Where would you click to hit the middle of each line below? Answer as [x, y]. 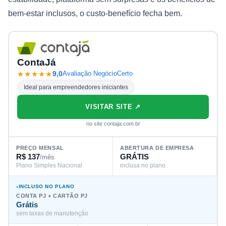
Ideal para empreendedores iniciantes [76, 87]
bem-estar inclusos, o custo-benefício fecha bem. [95, 14]
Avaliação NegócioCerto [98, 74]
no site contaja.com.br [113, 123]
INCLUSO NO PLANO [46, 186]
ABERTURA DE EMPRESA [157, 148]
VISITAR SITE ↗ [113, 106]
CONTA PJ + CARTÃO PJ [52, 195]
